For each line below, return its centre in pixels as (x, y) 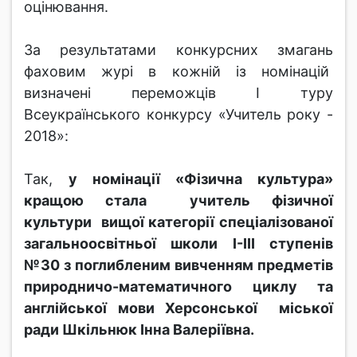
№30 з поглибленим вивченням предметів (178, 265)
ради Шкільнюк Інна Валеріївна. (139, 330)
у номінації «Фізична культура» (201, 179)
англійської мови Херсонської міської (178, 308)
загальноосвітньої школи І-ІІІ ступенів (178, 243)
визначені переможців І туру (178, 93)
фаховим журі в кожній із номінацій (178, 71)
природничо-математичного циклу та (178, 286)
